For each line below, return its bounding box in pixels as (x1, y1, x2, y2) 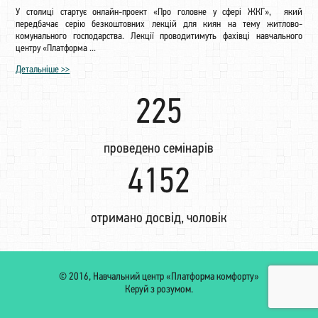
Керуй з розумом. (124, 284, 193, 295)
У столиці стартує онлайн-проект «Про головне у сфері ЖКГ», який (16, 6, 302, 18)
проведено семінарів (104, 141, 214, 156)
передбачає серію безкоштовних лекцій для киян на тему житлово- (16, 18, 302, 30)
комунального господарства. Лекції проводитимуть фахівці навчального (16, 31, 302, 42)
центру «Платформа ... (16, 43, 97, 54)
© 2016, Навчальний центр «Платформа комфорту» (58, 271, 259, 283)
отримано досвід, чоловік (91, 211, 227, 226)
